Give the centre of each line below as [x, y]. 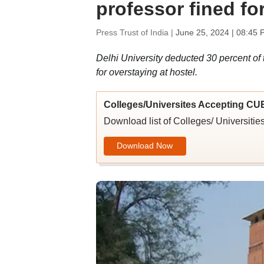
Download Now [145, 145]
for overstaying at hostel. [146, 72]
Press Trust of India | [136, 32]
